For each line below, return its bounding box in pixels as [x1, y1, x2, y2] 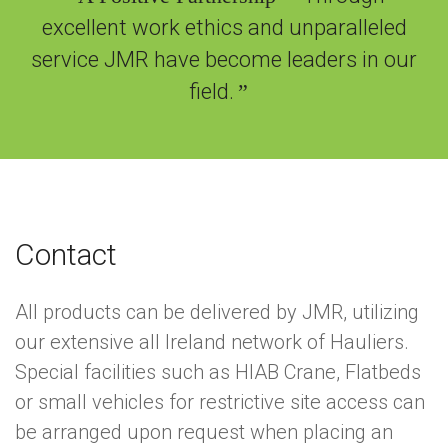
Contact [15, 237, 117, 273]
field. [188, 78, 234, 104]
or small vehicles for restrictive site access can [15, 390, 425, 415]
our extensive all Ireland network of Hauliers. [15, 330, 409, 355]
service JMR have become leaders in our [31, 46, 417, 72]
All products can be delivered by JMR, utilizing [15, 300, 419, 325]
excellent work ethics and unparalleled [41, 14, 407, 40]
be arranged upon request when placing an [15, 420, 393, 445]
